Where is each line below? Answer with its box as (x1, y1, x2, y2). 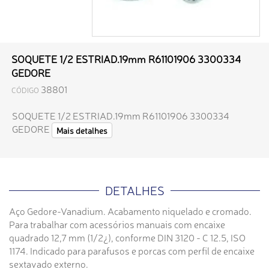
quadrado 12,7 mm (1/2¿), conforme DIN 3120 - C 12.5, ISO (9, 231, 246, 244)
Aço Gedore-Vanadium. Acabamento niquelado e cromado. (9, 204, 252, 218)
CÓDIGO (11, 84, 39, 95)
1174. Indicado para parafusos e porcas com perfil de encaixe (9, 244, 255, 258)
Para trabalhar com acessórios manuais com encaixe (9, 217, 225, 231)
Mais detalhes (56, 125, 107, 136)
